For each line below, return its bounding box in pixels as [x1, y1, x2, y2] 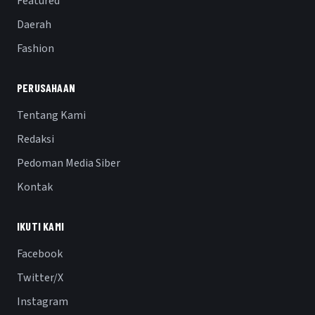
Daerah [17, 17, 51, 33]
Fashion [17, 41, 54, 57]
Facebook [17, 246, 63, 262]
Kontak [17, 179, 53, 195]
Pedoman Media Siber [17, 155, 120, 172]
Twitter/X [17, 270, 63, 286]
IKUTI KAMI [17, 219, 64, 233]
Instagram [17, 294, 68, 310]
